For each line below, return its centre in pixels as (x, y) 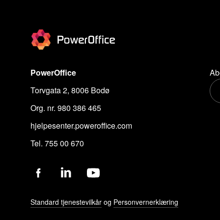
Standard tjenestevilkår (66, 202)
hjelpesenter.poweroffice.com (81, 125)
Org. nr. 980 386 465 (66, 108)
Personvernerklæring (146, 202)
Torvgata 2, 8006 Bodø (70, 90)
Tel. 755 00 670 (57, 143)
